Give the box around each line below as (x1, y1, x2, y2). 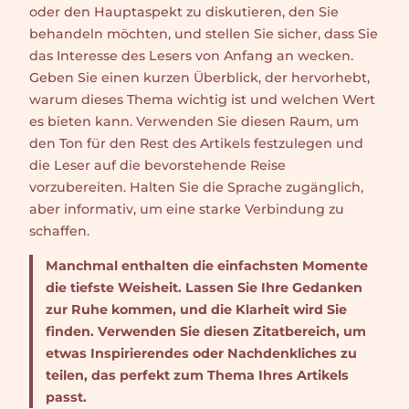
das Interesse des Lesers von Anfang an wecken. (29, 47, 353, 64)
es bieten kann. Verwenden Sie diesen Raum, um (29, 112, 359, 130)
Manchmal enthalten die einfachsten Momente (45, 257, 368, 274)
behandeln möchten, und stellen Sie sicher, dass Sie (29, 25, 378, 42)
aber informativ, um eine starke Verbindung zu (29, 200, 344, 217)
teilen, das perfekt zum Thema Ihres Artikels (45, 366, 349, 383)
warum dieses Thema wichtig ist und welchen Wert (29, 90, 375, 108)
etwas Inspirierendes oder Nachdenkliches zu (45, 344, 357, 362)
